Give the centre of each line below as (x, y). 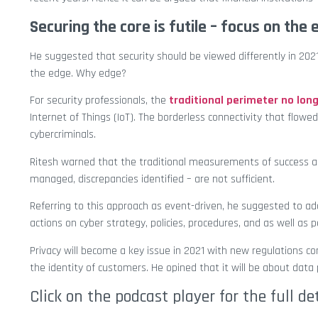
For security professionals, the (99, 101)
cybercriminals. (63, 135)
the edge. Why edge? (78, 73)
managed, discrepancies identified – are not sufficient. (152, 179)
